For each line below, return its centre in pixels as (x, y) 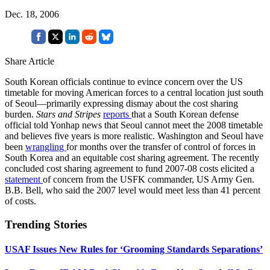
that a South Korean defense (185, 114)
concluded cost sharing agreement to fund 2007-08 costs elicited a (130, 168)
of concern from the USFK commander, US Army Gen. (149, 179)
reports (117, 114)
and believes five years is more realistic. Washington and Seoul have (134, 136)
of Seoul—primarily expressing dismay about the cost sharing (121, 103)
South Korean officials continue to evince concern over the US (124, 81)
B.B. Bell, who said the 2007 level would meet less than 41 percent (133, 190)
